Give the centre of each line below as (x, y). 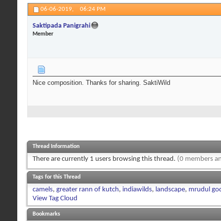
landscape (170, 189)
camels (43, 189)
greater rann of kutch (88, 189)
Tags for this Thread (56, 177)
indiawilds (137, 189)
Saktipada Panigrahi (61, 26)
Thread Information (56, 146)
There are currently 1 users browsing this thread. (105, 159)
